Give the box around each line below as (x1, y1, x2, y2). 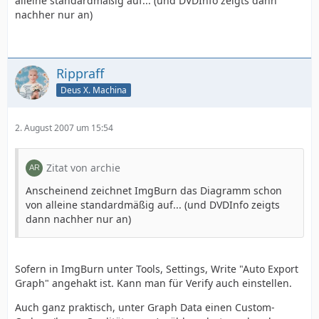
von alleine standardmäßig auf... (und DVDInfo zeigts (26, 198, 280, 212)
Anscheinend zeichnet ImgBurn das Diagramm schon (26, 184, 282, 198)
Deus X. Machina (61, 84, 127, 96)
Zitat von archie (46, 161, 120, 175)
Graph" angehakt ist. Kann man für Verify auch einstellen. (15, 276, 292, 291)
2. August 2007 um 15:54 (15, 122, 113, 135)
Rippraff (56, 65, 104, 83)
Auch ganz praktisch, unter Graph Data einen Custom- (15, 300, 275, 315)
